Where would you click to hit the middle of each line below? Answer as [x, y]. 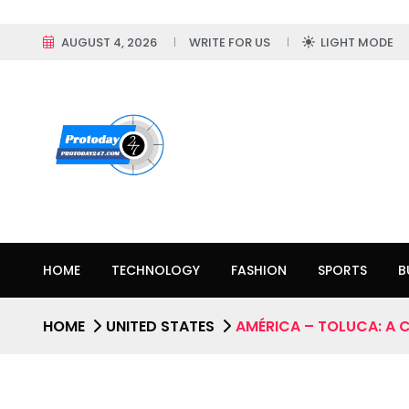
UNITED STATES [160, 326]
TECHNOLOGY [156, 270]
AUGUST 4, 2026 [109, 42]
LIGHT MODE [357, 42]
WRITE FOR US [230, 42]
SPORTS [342, 270]
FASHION [259, 270]
